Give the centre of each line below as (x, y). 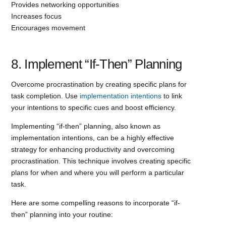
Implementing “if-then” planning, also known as (86, 126)
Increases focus (37, 16)
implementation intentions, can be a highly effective (93, 137)
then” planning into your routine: (62, 214)
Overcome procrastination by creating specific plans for (99, 84)
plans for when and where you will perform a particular (98, 172)
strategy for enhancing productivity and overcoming (93, 149)
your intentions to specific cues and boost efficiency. (94, 107)
